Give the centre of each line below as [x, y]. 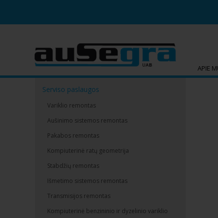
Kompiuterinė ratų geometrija [88, 151]
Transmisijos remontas [79, 196]
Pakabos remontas [73, 136]
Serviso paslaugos [71, 89]
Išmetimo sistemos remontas [87, 181]
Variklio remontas [72, 105]
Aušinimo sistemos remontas [87, 120]
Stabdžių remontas [73, 166]
